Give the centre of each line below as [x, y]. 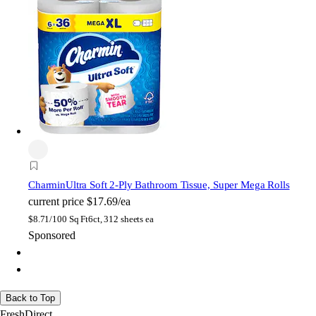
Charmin [47, 184]
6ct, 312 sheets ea [121, 219]
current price [56, 201]
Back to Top [30, 298]
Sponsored [52, 235]
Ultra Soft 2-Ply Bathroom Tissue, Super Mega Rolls [177, 184]
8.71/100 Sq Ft [61, 219]
